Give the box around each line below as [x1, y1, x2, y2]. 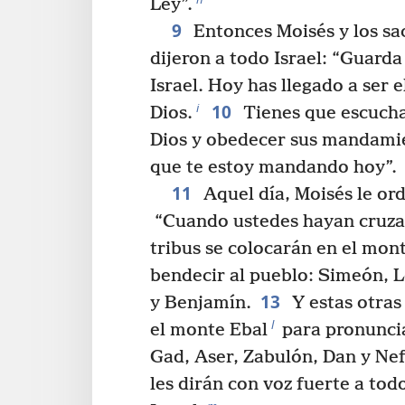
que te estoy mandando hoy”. [150, 157, 397, 179]
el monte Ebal [150, 320, 268, 342]
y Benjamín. [150, 293, 251, 315]
